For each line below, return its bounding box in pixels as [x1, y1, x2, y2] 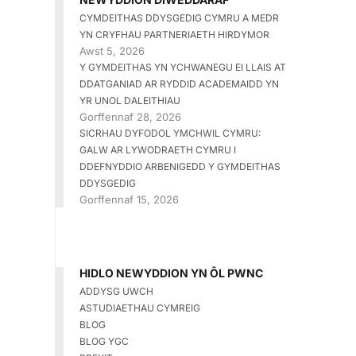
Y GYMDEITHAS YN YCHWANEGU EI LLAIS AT [79, 61, 286, 74]
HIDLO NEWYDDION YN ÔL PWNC [79, 266, 263, 281]
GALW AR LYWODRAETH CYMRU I [79, 144, 236, 157]
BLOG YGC [79, 335, 129, 348]
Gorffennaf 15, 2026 [79, 193, 179, 207]
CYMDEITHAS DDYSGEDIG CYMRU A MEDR [79, 12, 279, 25]
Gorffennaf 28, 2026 [79, 110, 181, 124]
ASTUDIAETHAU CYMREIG [79, 302, 200, 315]
